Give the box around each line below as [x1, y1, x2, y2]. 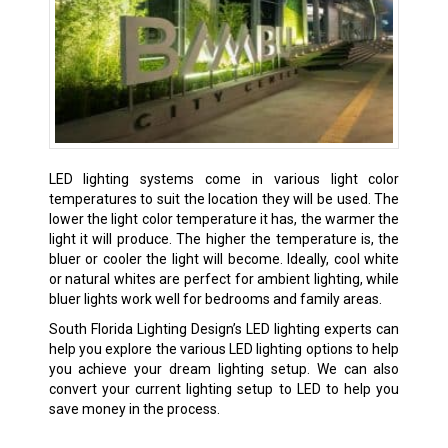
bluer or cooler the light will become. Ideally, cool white [48, 251, 400, 268]
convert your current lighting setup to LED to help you [48, 381, 400, 398]
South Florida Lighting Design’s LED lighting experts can [48, 321, 400, 338]
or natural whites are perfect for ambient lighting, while [48, 271, 400, 288]
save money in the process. [48, 401, 220, 418]
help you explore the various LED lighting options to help [48, 341, 400, 358]
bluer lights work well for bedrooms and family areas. [48, 291, 382, 308]
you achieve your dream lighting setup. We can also [48, 361, 400, 378]
